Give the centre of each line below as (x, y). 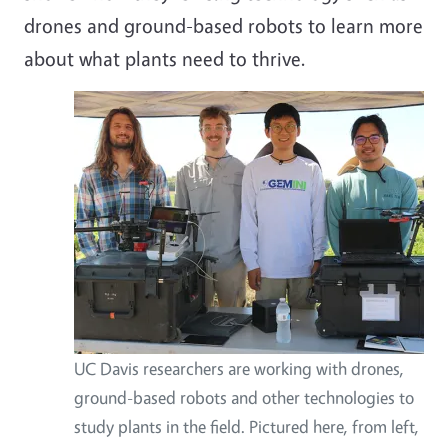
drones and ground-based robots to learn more (223, 25)
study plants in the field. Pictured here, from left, (246, 426)
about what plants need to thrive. (165, 58)
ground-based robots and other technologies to (244, 397)
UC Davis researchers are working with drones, (239, 368)
